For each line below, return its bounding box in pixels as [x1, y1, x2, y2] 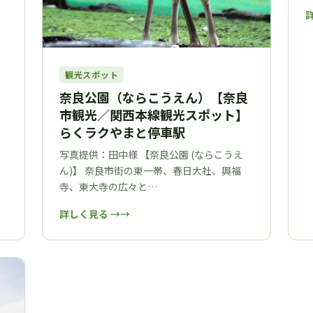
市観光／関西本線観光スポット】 [59, 105, 248, 124]
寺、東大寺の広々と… [59, 179, 157, 194]
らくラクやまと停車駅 [59, 122, 185, 141]
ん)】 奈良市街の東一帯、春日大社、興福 [59, 163, 241, 177]
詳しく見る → [59, 206, 120, 221]
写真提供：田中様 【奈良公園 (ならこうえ [59, 147, 243, 161]
